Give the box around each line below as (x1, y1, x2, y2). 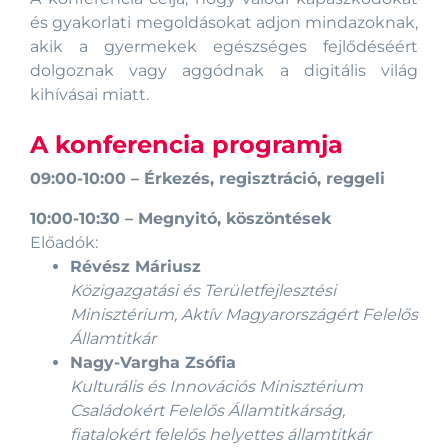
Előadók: (30, 232, 102, 252)
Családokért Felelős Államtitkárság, (70, 400, 345, 420)
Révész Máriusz (70, 256, 201, 276)
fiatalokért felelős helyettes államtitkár (70, 424, 371, 444)
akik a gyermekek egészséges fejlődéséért (30, 36, 418, 56)
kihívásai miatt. (30, 84, 149, 104)
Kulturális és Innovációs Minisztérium (70, 376, 363, 396)
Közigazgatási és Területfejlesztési (70, 280, 336, 300)
